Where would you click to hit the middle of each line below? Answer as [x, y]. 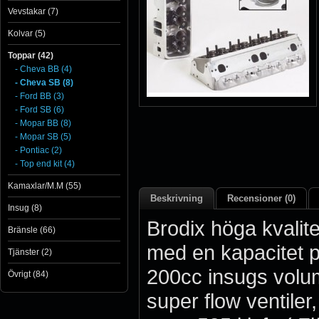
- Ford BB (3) [40, 96]
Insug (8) [25, 208]
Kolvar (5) [27, 33]
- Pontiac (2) [38, 150]
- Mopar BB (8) [43, 123]
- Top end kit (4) [45, 164]
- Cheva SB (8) [44, 83]
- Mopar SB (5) [43, 137]
